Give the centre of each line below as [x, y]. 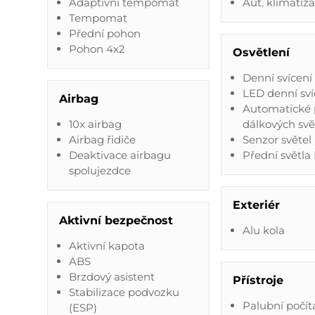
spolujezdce [99, 170]
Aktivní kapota [107, 245]
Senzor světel [277, 139]
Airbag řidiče [102, 139]
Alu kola [264, 230]
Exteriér [257, 205]
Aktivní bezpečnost [116, 220]
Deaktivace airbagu [120, 155]
